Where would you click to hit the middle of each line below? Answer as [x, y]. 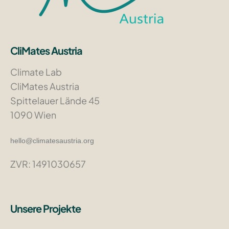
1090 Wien [33, 114]
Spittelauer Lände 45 [55, 100]
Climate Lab [36, 72]
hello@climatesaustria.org [52, 140]
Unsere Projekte [46, 208]
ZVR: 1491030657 [48, 164]
